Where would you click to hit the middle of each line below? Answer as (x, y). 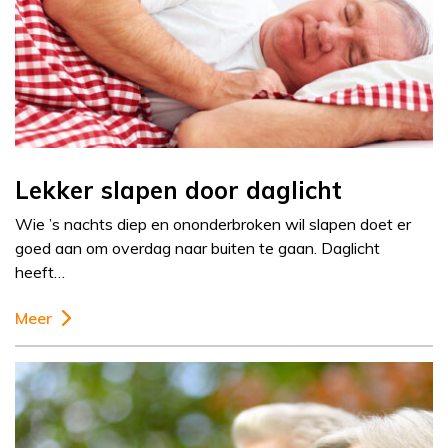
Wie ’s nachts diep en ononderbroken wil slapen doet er (213, 224)
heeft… (40, 272)
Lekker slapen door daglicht (178, 190)
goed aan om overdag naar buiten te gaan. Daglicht (197, 248)
